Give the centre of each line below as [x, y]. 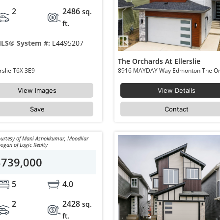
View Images [37, 90]
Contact [177, 109]
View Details [177, 90]
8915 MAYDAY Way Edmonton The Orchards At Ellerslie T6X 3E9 [24, 70]
